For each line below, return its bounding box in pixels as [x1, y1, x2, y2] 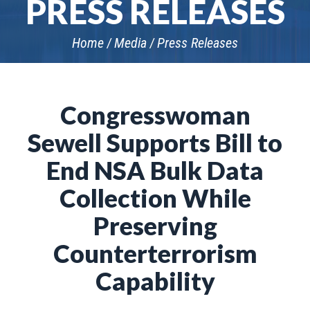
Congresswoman [60, 100, 250, 130]
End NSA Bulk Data [46, 155, 264, 185]
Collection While [59, 183, 251, 213]
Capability [95, 266, 215, 296]
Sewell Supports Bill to [28, 127, 282, 158]
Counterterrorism [53, 238, 257, 268]
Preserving [93, 210, 217, 241]
